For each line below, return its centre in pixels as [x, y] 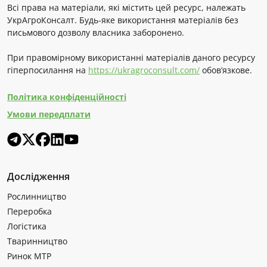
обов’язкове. [226, 70]
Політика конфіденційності [67, 97]
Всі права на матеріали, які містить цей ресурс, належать [126, 8]
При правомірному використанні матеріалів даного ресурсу [131, 58]
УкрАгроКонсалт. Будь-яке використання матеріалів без [123, 20]
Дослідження [38, 177]
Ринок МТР [29, 256]
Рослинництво [37, 197]
